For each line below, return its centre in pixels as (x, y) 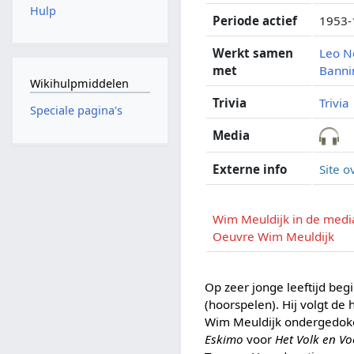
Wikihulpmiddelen (79, 83)
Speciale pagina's (76, 111)
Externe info (250, 169)
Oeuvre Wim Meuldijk (274, 236)
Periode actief (255, 20)
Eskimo (224, 339)
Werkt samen (253, 53)
